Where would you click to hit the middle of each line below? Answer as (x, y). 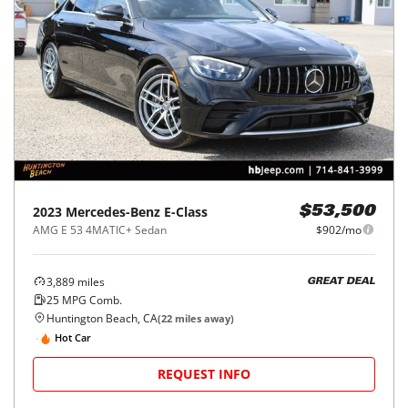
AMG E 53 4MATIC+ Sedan (100, 229)
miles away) (203, 318)
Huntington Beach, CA (102, 318)
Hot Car (73, 338)
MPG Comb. (91, 300)
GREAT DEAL (341, 282)
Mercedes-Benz (113, 211)
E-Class (186, 211)
